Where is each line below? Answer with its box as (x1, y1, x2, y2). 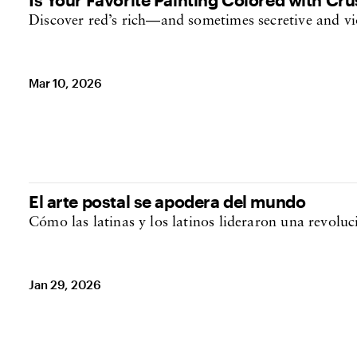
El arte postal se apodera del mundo (29, 191, 306, 211)
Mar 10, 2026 (29, 76, 103, 90)
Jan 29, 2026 (29, 277, 102, 292)
